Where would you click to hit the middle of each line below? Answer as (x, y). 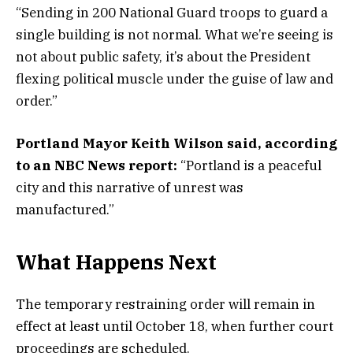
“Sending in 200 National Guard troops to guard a (172, 12)
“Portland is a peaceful (251, 166)
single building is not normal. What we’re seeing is (175, 34)
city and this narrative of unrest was (130, 188)
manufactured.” (65, 210)
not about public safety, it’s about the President (163, 56)
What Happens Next (116, 262)
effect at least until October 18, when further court (175, 326)
